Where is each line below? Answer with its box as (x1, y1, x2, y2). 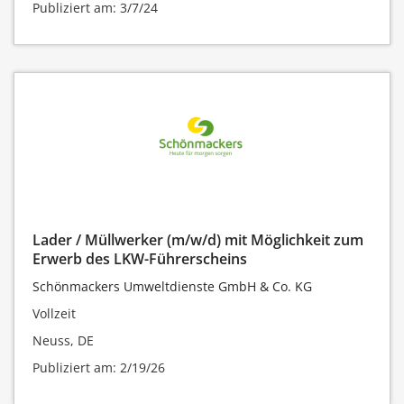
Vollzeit (32, 304, 76, 322)
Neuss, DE (32, 331, 94, 349)
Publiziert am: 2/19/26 (32, 358, 165, 376)
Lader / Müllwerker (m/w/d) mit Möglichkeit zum (32, 229, 363, 250)
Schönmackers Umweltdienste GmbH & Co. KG (32, 277, 312, 295)
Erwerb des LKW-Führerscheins (32, 248, 247, 269)
